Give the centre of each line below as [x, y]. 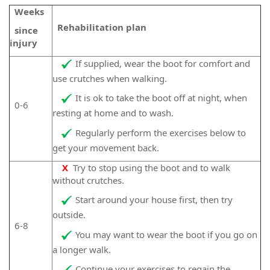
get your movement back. [106, 147]
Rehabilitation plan [99, 27]
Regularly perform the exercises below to [161, 132]
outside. [69, 215]
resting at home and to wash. [113, 113]
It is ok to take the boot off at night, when [161, 98]
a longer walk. [82, 249]
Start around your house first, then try [154, 200]
